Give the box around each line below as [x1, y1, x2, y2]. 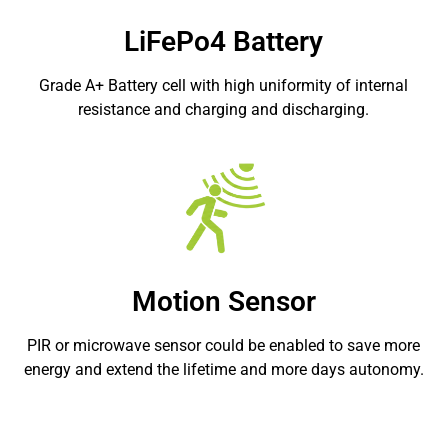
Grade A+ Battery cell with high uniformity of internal [39, 76, 409, 96]
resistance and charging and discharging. [78, 100, 370, 120]
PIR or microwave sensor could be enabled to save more [27, 336, 421, 356]
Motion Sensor [131, 285, 316, 319]
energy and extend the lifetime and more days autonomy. [23, 360, 424, 380]
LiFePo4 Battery [124, 25, 324, 59]
